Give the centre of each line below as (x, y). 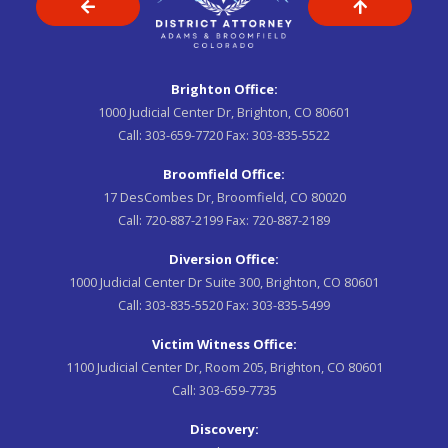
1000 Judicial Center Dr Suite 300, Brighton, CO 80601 (224, 281)
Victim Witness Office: (224, 343)
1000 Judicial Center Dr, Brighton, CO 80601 (224, 111)
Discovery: (224, 428)
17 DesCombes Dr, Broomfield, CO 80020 (224, 196)
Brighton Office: (224, 88)
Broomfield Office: (224, 173)
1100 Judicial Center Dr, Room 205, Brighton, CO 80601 (224, 366)
